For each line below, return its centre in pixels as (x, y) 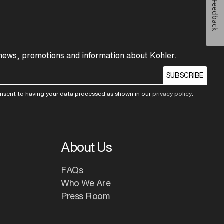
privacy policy (172, 94)
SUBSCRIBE (185, 76)
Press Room (86, 196)
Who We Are (86, 183)
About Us (86, 147)
